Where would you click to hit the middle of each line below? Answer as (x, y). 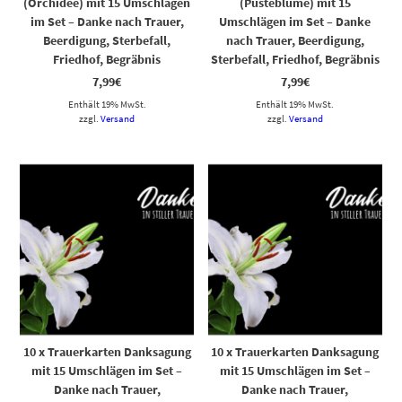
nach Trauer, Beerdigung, (295, 40)
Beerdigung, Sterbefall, (107, 40)
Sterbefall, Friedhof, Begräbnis (295, 59)
